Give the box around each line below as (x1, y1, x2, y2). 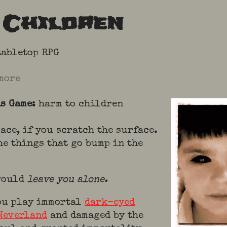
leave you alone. (27, 175, 108, 185)
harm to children (39, 100, 123, 109)
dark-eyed (85, 198, 135, 208)
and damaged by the (47, 211, 143, 221)
